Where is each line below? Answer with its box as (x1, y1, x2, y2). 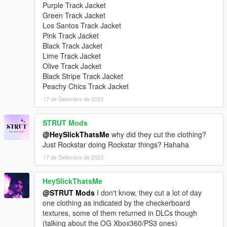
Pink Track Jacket (43, 30, 99, 41)
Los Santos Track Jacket (43, 20, 121, 31)
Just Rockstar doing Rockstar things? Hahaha (43, 139, 189, 150)
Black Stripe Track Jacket (43, 71, 123, 82)
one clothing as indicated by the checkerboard (43, 198, 190, 208)
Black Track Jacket (43, 41, 102, 51)
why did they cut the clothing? (109, 129, 206, 140)
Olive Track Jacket (43, 61, 101, 71)
